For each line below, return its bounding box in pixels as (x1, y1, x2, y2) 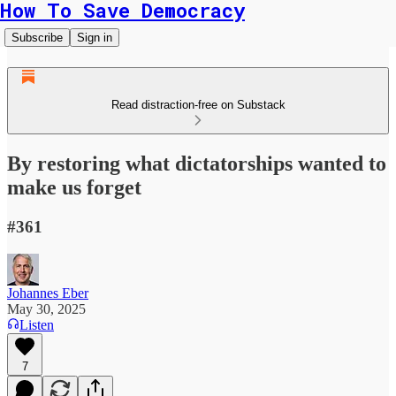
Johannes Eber (7, 285, 88, 301)
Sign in (77, 31, 112, 44)
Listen (19, 316, 54, 332)
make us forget (7, 175, 141, 199)
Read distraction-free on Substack (110, 98, 286, 111)
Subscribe (11, 31, 63, 44)
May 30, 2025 (7, 301, 86, 316)
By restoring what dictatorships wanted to (7, 151, 386, 175)
